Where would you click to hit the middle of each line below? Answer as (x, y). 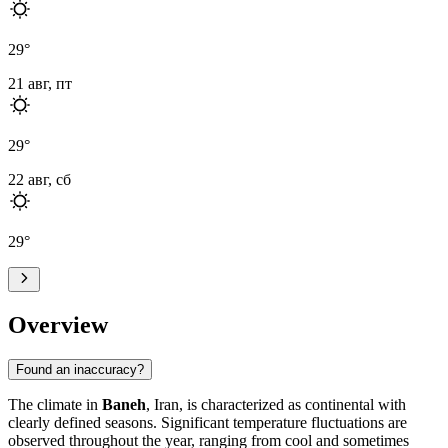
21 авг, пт (40, 83)
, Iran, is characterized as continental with (276, 404)
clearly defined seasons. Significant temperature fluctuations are (207, 422)
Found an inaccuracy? (80, 369)
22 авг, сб (39, 179)
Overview (58, 324)
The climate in (55, 404)
